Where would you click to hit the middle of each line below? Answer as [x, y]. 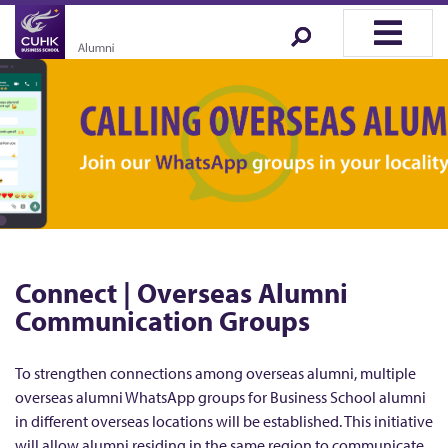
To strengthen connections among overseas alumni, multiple [215, 373]
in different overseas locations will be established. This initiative [224, 421]
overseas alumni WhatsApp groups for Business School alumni [220, 397]
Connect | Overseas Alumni [181, 293]
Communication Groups [162, 321]
